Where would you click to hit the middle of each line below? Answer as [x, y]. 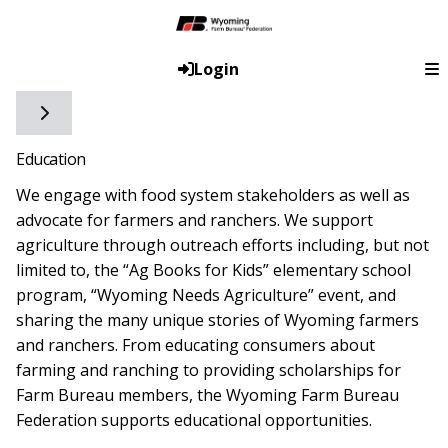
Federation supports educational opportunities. [194, 420]
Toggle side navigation [141, 136]
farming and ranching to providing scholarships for [208, 370]
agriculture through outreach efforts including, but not [222, 245]
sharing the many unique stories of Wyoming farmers [217, 320]
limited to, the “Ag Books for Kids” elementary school [213, 270]
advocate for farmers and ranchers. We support [194, 220]
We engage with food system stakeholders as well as [213, 195]
